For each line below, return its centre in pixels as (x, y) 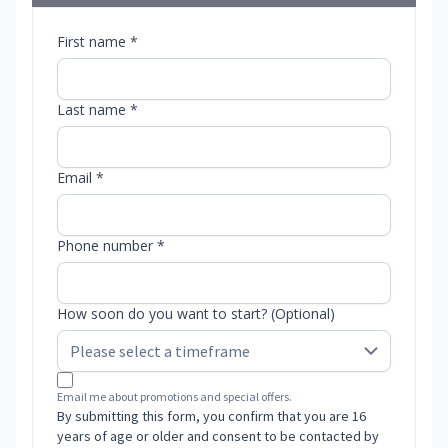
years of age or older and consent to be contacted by (218, 436)
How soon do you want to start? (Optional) (196, 314)
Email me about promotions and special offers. (174, 397)
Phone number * (111, 246)
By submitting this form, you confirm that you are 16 (211, 416)
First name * (97, 42)
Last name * (97, 110)
